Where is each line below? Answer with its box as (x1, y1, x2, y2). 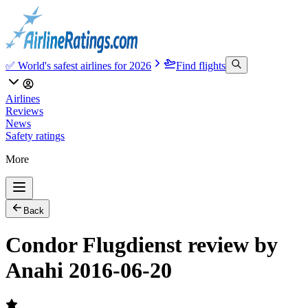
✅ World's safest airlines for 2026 (5, 60, 151, 71)
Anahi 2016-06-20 (5, 258, 172, 283)
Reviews (5, 105, 43, 117)
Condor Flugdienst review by (5, 232, 278, 258)
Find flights (176, 60, 225, 71)
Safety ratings (5, 130, 65, 142)
